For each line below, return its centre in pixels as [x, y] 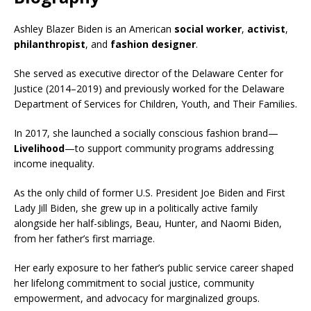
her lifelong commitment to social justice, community [134, 283]
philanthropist [50, 44]
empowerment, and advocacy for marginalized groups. [137, 298]
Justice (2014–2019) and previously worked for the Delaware [149, 88]
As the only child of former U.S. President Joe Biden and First [150, 192]
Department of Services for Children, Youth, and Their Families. [155, 103]
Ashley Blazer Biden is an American [94, 28]
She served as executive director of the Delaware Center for [149, 73]
